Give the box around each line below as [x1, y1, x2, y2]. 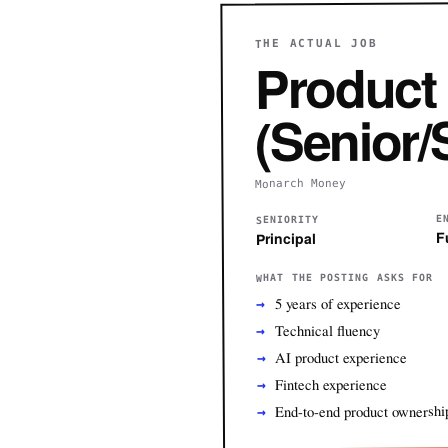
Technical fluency [274, 319, 380, 341]
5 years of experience [274, 292, 401, 314]
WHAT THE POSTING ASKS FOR [256, 271, 434, 284]
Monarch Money [255, 177, 347, 191]
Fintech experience [275, 373, 388, 395]
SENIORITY [255, 214, 320, 226]
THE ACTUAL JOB [254, 36, 378, 51]
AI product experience [274, 346, 407, 368]
